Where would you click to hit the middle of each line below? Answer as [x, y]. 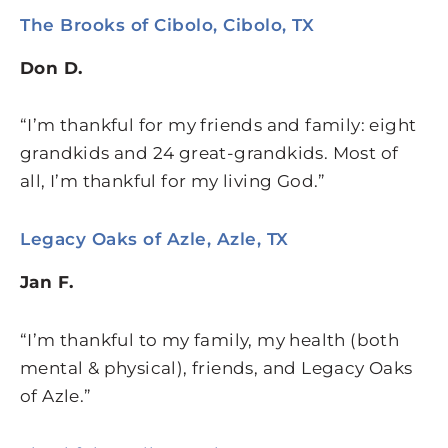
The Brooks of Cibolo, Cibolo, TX [167, 24]
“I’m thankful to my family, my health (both [210, 339]
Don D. [51, 67]
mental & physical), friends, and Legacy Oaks [216, 367]
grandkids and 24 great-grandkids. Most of [209, 153]
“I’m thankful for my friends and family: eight [218, 125]
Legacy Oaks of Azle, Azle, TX [154, 239]
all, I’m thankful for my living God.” [173, 181]
